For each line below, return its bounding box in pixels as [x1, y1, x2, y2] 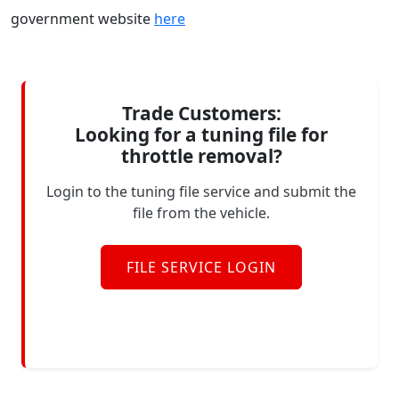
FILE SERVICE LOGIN [126, 257, 276, 277]
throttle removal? [120, 143, 282, 168]
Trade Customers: [121, 101, 281, 126]
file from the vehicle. [133, 203, 270, 223]
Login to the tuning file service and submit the [46, 182, 356, 201]
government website [11, 9, 154, 28]
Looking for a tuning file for [75, 122, 328, 147]
